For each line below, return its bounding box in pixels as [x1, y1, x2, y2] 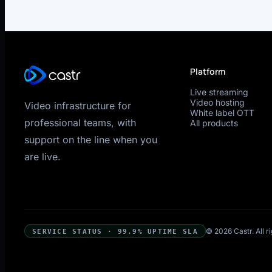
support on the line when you [24, 133, 157, 146]
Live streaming [189, 86, 248, 97]
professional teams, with [24, 116, 136, 129]
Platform [189, 65, 225, 77]
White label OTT [189, 107, 254, 118]
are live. [24, 150, 61, 163]
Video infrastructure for [24, 99, 131, 112]
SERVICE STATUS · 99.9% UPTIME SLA [32, 227, 198, 235]
